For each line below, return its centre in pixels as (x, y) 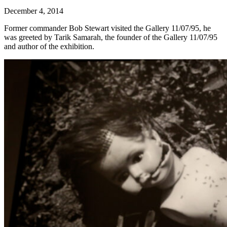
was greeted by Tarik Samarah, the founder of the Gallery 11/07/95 (111, 37)
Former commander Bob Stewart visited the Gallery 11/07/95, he (107, 28)
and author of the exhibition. (49, 47)
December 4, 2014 (34, 11)
